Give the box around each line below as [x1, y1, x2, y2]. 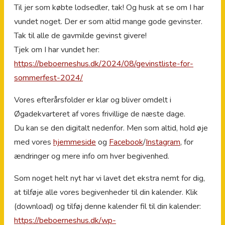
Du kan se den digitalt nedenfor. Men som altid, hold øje [14, 123, 208, 134]
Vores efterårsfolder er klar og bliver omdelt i [14, 94, 171, 106]
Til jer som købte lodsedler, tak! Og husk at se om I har [14, 2, 204, 14]
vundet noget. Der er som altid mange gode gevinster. [14, 16, 202, 28]
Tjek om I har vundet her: [14, 44, 99, 56]
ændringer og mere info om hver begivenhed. [14, 151, 169, 162]
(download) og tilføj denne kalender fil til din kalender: [14, 201, 201, 212]
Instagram [146, 137, 180, 148]
